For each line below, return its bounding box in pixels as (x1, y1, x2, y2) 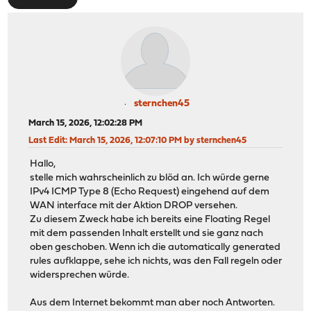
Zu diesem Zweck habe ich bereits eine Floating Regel (30, 215, 271, 226)
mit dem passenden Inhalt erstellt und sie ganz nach (30, 228, 264, 239)
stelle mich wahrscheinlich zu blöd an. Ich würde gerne (30, 173, 270, 184)
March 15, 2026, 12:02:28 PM (28, 118, 143, 128)
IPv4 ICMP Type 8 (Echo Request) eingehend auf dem (30, 187, 270, 198)
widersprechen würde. (30, 270, 130, 281)
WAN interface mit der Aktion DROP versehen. (30, 201, 238, 212)
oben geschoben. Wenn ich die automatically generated (30, 242, 281, 253)
